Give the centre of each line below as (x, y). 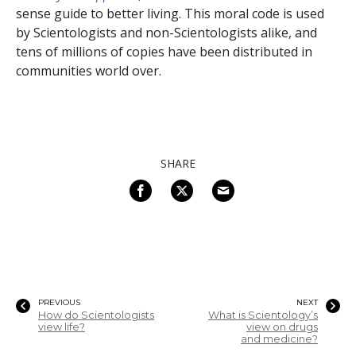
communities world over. (90, 70)
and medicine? (279, 339)
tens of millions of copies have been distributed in (164, 51)
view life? (62, 327)
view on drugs (282, 327)
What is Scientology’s (263, 315)
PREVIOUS (59, 302)
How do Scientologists (96, 315)
